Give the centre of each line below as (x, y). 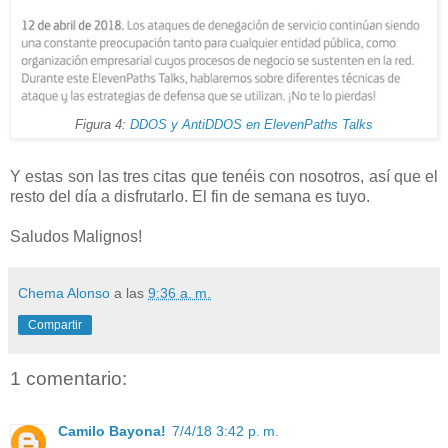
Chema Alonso (64, 293)
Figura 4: (102, 125)
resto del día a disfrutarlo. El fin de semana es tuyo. (190, 197)
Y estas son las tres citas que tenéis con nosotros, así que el (224, 177)
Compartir (55, 325)
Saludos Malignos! (76, 237)
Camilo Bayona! (112, 430)
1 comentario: (68, 379)
